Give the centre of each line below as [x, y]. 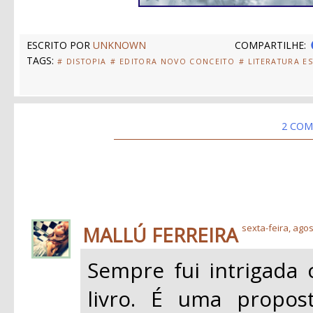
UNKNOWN [119, 45]
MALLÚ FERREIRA [160, 235]
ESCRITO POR [60, 45]
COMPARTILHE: [270, 45]
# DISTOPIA [82, 61]
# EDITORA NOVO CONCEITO [173, 61]
